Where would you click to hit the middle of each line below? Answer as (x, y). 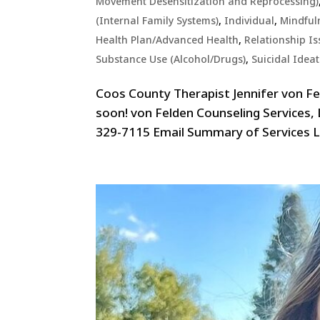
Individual (250, 21)
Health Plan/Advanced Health (167, 40)
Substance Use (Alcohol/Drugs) (171, 59)
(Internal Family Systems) (157, 21)
